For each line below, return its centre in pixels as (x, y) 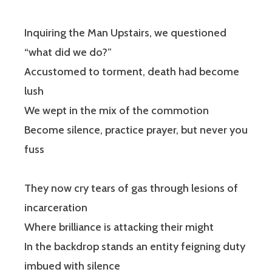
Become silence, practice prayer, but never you (136, 130)
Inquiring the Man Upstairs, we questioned (125, 33)
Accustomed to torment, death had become (132, 72)
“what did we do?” (68, 53)
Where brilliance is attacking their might (119, 227)
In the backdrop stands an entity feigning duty (135, 247)
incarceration (56, 208)
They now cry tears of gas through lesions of (131, 189)
